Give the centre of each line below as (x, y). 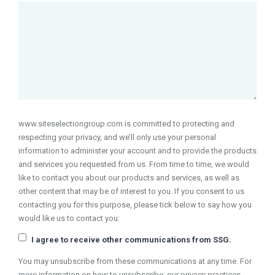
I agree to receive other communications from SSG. (131, 240)
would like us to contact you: (69, 219)
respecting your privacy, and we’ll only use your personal (117, 137)
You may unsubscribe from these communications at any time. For (135, 261)
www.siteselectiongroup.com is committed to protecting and (126, 124)
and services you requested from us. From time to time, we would (134, 165)
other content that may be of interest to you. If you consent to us (131, 192)
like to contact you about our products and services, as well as (129, 178)
